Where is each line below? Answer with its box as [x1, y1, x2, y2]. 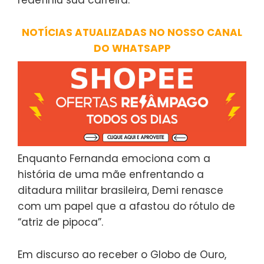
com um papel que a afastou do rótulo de [18, 199, 235, 213]
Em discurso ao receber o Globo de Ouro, [18, 247, 226, 262]
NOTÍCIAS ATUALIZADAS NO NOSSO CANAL [22, 25, 242, 39]
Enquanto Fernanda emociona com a [18, 151, 210, 166]
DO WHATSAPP [93, 41, 171, 55]
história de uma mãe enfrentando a [18, 167, 204, 181]
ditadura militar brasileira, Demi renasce [18, 183, 223, 197]
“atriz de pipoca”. [18, 214, 103, 229]
